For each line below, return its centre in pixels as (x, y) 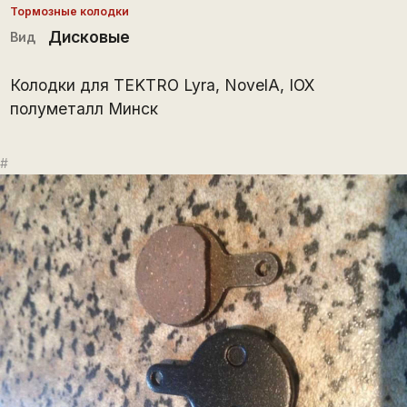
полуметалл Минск (84, 108)
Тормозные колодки (69, 11)
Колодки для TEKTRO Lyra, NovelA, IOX (162, 84)
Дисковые (89, 36)
